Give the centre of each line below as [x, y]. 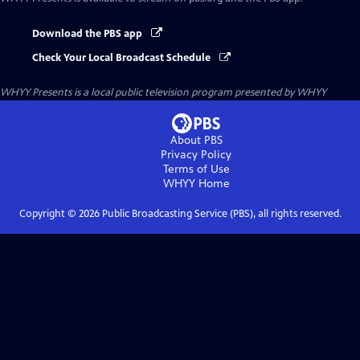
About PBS [196, 141]
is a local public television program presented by [184, 93]
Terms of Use [196, 170]
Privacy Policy [196, 155]
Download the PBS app [88, 34]
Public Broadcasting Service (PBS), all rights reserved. [220, 214]
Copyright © [49, 214]
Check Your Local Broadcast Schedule [123, 58]
